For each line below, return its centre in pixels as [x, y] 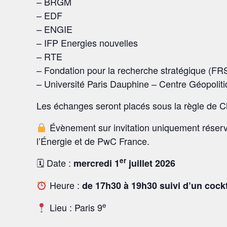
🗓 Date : [55, 163]
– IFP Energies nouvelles [87, 43]
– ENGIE [54, 29]
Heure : [64, 185]
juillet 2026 [151, 163]
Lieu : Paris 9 [74, 207]
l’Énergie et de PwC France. [93, 141]
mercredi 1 [97, 163]
